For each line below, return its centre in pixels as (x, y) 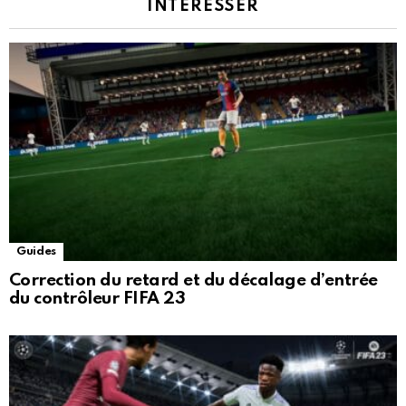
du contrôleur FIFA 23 (97, 299)
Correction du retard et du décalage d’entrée (193, 281)
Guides (36, 252)
